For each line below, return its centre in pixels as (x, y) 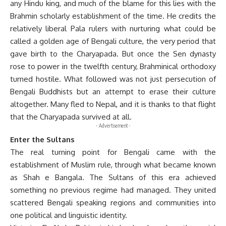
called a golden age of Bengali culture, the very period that (113, 41)
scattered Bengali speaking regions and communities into (113, 202)
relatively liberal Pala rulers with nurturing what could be (113, 28)
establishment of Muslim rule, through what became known (113, 164)
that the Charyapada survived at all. (71, 117)
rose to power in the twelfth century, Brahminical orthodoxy (113, 66)
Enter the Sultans (42, 139)
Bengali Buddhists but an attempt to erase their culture (113, 91)
